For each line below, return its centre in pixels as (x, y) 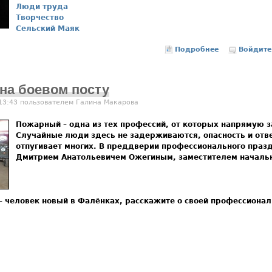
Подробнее (197, 50)
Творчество (40, 18)
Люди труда (42, 7)
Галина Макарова (107, 102)
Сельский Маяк (48, 29)
